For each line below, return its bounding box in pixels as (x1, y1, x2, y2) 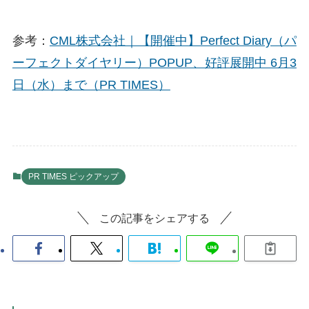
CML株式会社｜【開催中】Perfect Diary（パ (49, 33, 297, 48)
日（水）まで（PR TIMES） (12, 77, 170, 92)
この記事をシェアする (99, 212, 210, 225)
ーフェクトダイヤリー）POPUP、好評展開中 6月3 (12, 55, 297, 70)
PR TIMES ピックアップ (28, 171, 119, 181)
